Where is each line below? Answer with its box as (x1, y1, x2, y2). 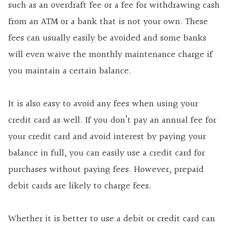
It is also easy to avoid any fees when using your (8, 97, 198, 112)
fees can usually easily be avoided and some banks (8, 31, 206, 46)
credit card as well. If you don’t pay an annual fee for (8, 113, 216, 128)
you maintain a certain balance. (8, 64, 131, 79)
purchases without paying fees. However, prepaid (8, 162, 204, 178)
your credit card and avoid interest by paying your (8, 129, 206, 145)
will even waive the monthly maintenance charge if (8, 47, 213, 63)
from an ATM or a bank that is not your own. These (8, 14, 208, 30)
